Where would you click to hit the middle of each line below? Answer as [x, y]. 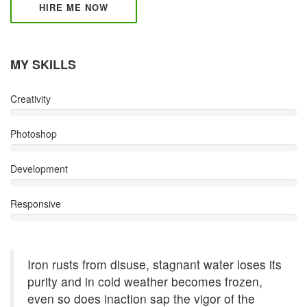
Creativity [30, 99]
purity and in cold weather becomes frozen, [145, 281]
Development [39, 169]
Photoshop [34, 134]
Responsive [36, 204]
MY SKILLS [43, 64]
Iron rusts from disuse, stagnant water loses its [155, 264]
